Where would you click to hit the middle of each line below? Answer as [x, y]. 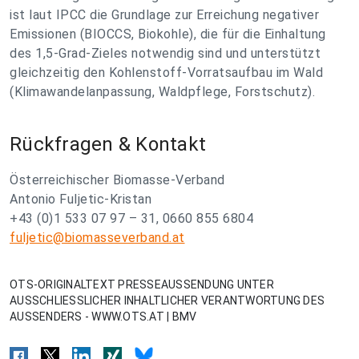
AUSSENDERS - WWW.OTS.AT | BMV [103, 317]
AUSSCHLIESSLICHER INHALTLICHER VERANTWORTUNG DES [167, 301]
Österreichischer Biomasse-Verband [117, 180]
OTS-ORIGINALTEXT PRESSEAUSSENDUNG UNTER [142, 284]
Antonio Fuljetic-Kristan [81, 199]
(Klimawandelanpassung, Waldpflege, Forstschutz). [162, 92]
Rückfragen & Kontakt [108, 144]
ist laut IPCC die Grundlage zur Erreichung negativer [164, 15]
